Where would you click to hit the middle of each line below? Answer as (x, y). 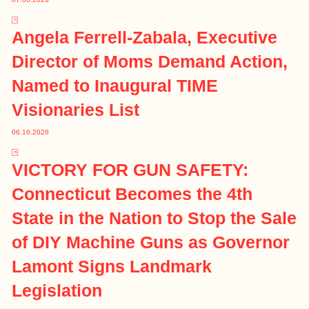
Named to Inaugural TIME (115, 86)
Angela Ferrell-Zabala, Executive (145, 38)
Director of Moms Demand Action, (150, 62)
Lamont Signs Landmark (112, 267)
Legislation (57, 291)
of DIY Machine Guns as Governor (151, 242)
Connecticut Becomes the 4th (132, 194)
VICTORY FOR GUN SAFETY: (130, 170)
